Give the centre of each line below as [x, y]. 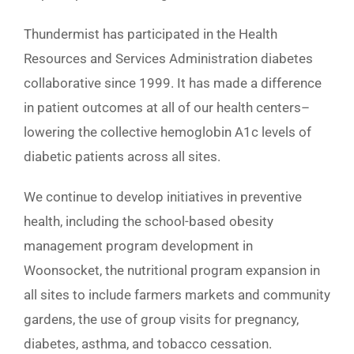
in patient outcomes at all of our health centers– [167, 107]
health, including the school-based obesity [149, 221]
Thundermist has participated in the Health [151, 34]
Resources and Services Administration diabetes [168, 58]
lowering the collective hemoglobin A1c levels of [168, 132]
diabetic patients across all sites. [122, 156]
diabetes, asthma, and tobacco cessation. [148, 343]
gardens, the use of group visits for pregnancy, [161, 319]
